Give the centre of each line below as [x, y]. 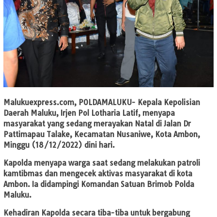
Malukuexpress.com [39, 103]
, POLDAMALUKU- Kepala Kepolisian [137, 103]
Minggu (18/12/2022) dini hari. [59, 145]
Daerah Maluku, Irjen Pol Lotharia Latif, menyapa [89, 113]
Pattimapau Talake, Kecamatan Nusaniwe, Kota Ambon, [102, 135]
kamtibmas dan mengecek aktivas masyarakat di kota [98, 174]
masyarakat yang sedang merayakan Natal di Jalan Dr [97, 124]
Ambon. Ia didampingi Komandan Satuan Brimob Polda [99, 185]
